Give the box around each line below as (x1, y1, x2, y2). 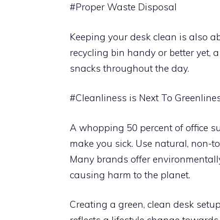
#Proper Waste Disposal (70, 1, 177, 13)
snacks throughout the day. (70, 62, 189, 74)
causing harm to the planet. (70, 168, 190, 181)
